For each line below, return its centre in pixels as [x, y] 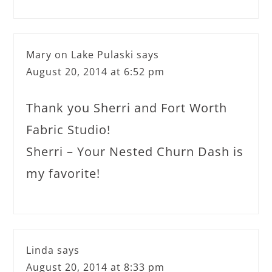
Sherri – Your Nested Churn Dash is [135, 151]
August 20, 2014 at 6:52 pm [96, 71]
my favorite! [63, 173]
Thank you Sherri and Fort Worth [127, 107]
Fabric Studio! [69, 129]
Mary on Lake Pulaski [80, 54]
